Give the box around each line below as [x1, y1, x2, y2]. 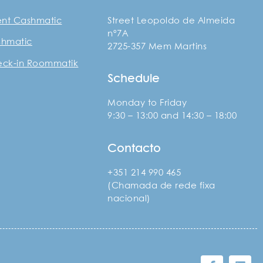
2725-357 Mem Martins [107, 42, 207, 51]
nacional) [107, 194, 151, 203]
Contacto [107, 143, 161, 154]
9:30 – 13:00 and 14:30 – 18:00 [107, 112, 237, 121]
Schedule [107, 73, 160, 85]
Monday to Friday [107, 99, 187, 108]
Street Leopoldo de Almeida [107, 16, 235, 25]
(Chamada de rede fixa [107, 181, 215, 190]
